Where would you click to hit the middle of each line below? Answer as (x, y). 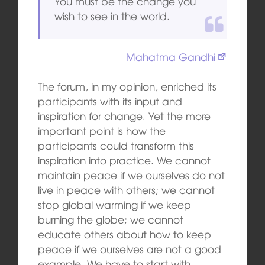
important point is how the (101, 131)
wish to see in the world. (112, 15)
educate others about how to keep (124, 234)
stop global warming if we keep (114, 205)
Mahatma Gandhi (171, 56)
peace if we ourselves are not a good (129, 249)
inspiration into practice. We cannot (124, 160)
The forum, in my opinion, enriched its (127, 86)
